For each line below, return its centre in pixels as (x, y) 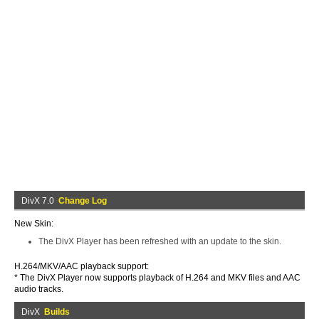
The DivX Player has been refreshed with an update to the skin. (160, 241)
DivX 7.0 (40, 201)
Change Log (83, 201)
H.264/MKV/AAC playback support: (82, 266)
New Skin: (34, 224)
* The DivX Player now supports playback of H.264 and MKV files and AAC (157, 278)
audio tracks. (39, 289)
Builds (57, 312)
